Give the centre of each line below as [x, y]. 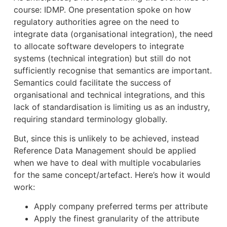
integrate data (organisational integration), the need [113, 34]
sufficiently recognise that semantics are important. [112, 70]
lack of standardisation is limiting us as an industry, [111, 107]
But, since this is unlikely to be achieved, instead [106, 138]
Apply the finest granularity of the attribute [116, 219]
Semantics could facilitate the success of [92, 82]
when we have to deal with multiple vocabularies [107, 162]
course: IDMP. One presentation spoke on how [102, 9]
